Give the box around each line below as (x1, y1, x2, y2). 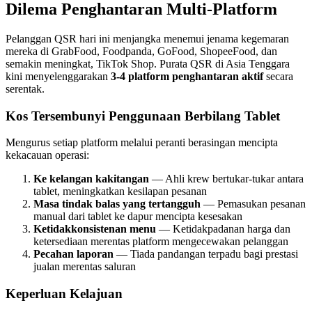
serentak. (6, 82, 45, 95)
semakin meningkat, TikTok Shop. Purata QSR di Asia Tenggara (6, 57, 290, 70)
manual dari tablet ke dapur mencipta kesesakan (33, 210, 242, 223)
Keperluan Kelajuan (6, 286, 123, 302)
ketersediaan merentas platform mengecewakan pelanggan (33, 235, 288, 248)
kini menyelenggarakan (6, 70, 111, 82)
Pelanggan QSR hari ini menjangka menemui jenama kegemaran (6, 32, 289, 45)
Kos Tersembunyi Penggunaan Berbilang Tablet (6, 108, 280, 123)
